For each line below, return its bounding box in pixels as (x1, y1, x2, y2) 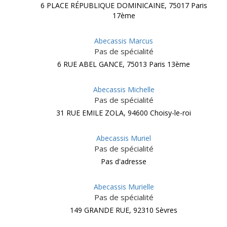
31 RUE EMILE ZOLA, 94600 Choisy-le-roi (56, 108, 191, 118)
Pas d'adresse (101, 157, 146, 166)
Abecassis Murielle (93, 182, 154, 192)
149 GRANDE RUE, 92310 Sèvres (70, 205, 177, 215)
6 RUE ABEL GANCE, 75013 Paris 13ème (57, 59, 190, 69)
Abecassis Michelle (93, 85, 155, 94)
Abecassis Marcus (94, 36, 153, 46)
